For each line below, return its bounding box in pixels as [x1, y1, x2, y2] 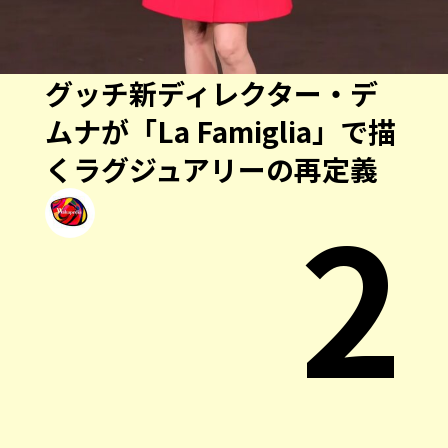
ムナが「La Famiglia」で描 [44, 97, 396, 137]
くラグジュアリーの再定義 [44, 135, 378, 175]
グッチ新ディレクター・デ [44, 59, 378, 99]
